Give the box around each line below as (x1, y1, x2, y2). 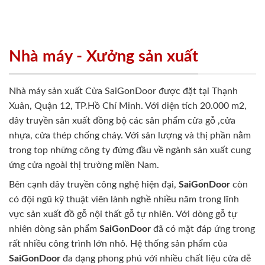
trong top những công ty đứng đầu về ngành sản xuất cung (9, 146, 251, 156)
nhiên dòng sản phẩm (9, 224, 99, 234)
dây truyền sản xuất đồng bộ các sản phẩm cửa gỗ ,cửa (9, 116, 235, 126)
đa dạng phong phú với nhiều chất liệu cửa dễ (60, 254, 251, 264)
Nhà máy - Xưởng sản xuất (9, 48, 198, 64)
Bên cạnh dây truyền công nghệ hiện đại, (9, 180, 179, 190)
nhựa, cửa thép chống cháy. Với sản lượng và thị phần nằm (9, 131, 251, 141)
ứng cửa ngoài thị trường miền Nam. (9, 160, 159, 170)
